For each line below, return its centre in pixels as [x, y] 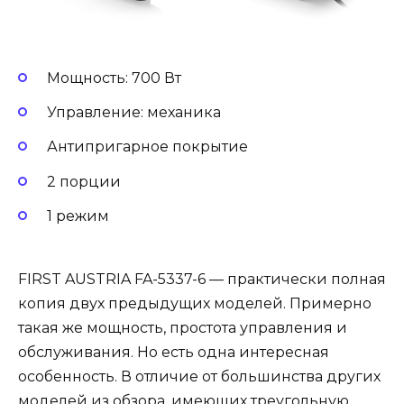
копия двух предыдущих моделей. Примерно [195, 303]
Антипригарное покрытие [147, 147]
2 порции [84, 181]
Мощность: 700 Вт [114, 78]
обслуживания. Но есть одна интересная [174, 352]
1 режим [78, 216]
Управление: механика [134, 113]
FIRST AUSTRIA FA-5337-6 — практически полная [202, 279]
